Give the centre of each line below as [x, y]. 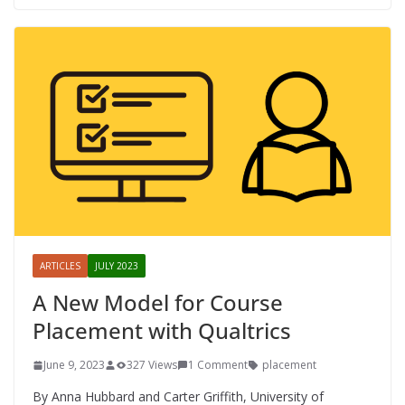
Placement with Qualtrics [162, 331]
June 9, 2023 [74, 365]
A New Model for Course [158, 303]
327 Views [152, 365]
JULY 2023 [117, 266]
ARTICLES [60, 266]
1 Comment [218, 365]
